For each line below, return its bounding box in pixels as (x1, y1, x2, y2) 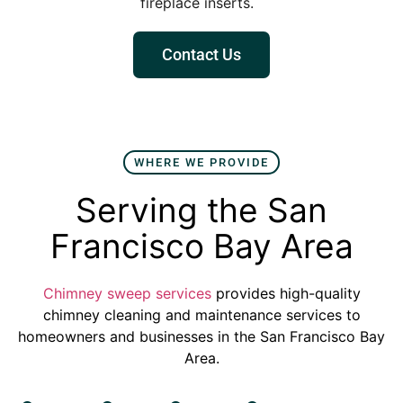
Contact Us (162, 44, 241, 64)
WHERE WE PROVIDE (134, 155, 269, 169)
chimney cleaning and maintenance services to (42, 305, 361, 324)
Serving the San (76, 189, 327, 230)
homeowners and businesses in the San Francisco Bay (18, 327, 385, 345)
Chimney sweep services (42, 283, 211, 302)
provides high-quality (210, 283, 361, 302)
